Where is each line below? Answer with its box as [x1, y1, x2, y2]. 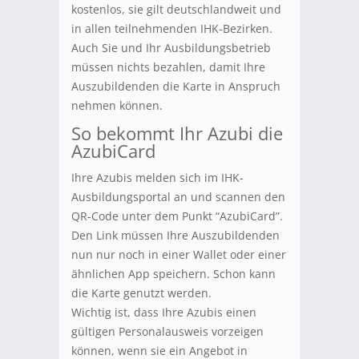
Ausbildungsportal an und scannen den [71, 189, 285, 205]
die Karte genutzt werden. [71, 285, 212, 301]
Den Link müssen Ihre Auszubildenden [71, 228, 280, 244]
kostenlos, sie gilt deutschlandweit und [71, 2, 281, 18]
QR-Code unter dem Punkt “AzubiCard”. [71, 208, 283, 224]
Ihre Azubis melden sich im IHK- [71, 170, 244, 186]
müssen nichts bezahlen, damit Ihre [71, 59, 265, 75]
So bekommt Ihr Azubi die [71, 121, 283, 146]
